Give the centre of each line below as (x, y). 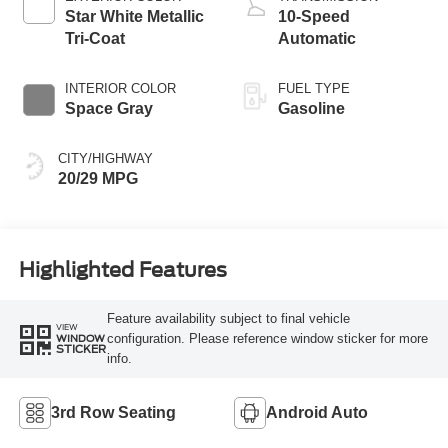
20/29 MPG (97, 178)
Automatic (317, 38)
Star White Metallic (134, 16)
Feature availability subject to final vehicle (228, 318)
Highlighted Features (122, 270)
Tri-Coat (94, 38)
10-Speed (314, 16)
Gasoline (311, 108)
